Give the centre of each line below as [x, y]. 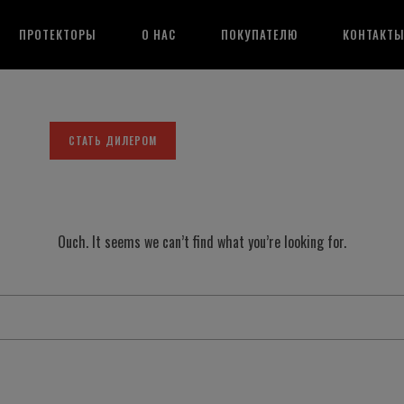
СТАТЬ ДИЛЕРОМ [113, 141]
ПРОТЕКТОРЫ [58, 34]
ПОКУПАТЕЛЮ [260, 34]
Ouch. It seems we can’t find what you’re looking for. [202, 242]
